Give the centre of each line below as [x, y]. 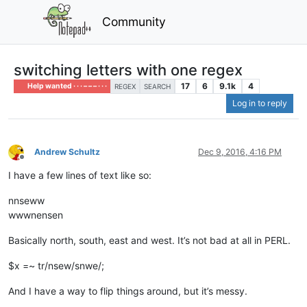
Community [134, 21]
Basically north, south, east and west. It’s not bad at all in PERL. [149, 241]
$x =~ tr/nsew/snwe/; [56, 266]
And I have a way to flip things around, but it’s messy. [128, 291]
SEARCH [158, 86]
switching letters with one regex [128, 70]
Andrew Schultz [67, 152]
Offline [34, 162]
